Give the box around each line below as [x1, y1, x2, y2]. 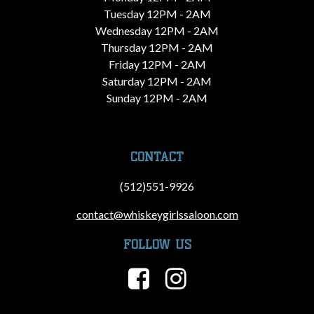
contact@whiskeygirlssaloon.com [76, 207, 238, 221]
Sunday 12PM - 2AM [107, 90, 207, 104]
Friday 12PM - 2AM [108, 57, 206, 71]
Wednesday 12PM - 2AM [95, 23, 219, 37]
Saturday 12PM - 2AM [102, 74, 212, 88]
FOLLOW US [123, 236, 191, 253]
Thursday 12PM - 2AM [101, 40, 213, 54]
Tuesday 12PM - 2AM [103, 6, 211, 20]
